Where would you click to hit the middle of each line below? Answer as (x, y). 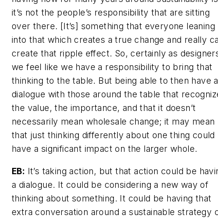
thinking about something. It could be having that (112, 198)
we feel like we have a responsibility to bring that (112, 67)
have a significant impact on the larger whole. (105, 149)
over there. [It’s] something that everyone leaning (113, 26)
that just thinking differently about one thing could (113, 135)
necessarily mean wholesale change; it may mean (113, 122)
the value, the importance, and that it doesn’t (104, 108)
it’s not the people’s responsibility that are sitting (111, 13)
